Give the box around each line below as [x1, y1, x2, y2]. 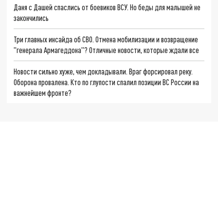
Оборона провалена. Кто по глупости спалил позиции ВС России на [14, 77, 200, 87]
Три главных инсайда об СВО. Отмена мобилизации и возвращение [14, 35, 199, 44]
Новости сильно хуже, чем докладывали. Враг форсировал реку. [14, 66, 193, 76]
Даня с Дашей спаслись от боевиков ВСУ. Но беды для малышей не [14, 2, 201, 12]
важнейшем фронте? [14, 88, 72, 97]
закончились [14, 13, 49, 23]
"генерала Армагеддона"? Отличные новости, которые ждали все [14, 45, 200, 55]
